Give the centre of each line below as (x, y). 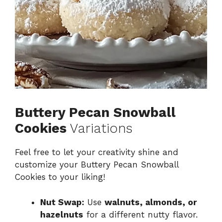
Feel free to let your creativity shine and (97, 152)
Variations (99, 129)
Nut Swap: (62, 202)
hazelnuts (62, 214)
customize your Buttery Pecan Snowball (97, 165)
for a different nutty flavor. (140, 214)
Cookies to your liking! (60, 177)
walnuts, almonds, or (151, 202)
